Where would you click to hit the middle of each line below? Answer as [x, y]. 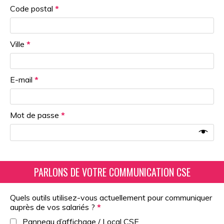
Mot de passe [35, 115]
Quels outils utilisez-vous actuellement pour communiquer [111, 197]
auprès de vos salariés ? [53, 207]
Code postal [32, 8]
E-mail [22, 79]
